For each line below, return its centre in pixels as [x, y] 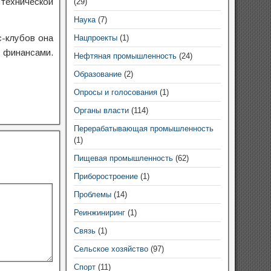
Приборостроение [106, 176]
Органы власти [101, 110]
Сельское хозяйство [111, 249]
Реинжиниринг [99, 213]
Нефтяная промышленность [125, 56]
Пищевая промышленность [123, 158]
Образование [97, 74]
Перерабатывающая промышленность [143, 129]
